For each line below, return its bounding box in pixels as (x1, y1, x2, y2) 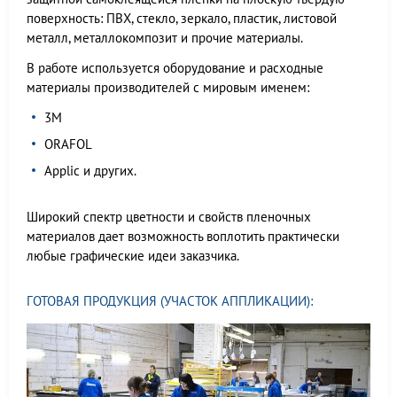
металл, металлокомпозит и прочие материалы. (27, 29, 303, 46)
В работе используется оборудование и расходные (27, 59, 323, 76)
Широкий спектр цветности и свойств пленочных (27, 208, 311, 225)
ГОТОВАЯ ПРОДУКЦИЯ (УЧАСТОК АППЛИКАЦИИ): (27, 292, 313, 309)
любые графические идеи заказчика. (27, 247, 239, 264)
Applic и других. (44, 162, 136, 179)
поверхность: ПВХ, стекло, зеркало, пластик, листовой (27, 10, 337, 27)
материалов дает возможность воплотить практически (27, 228, 339, 245)
